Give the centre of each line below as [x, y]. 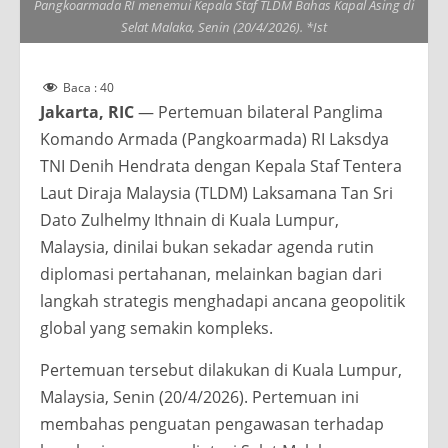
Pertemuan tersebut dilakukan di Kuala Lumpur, [221, 370]
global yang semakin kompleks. [156, 328]
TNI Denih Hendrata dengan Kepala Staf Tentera [221, 166]
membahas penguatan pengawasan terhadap [212, 424]
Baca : [80, 88]
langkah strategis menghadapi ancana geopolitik [222, 301]
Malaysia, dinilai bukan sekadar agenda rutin [207, 247]
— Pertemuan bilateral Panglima [258, 112]
